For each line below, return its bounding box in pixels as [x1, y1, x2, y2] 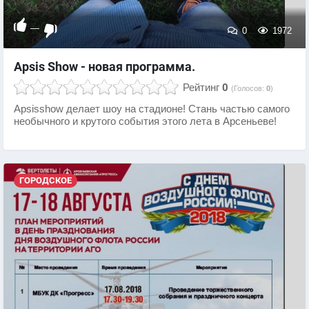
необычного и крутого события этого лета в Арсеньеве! [14, 116, 277, 127]
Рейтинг [183, 82, 219, 93]
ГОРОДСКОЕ [19, 175, 72, 186]
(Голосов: [231, 84, 266, 92]
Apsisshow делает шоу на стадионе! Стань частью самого [14, 103, 290, 114]
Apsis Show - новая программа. [14, 59, 195, 74]
